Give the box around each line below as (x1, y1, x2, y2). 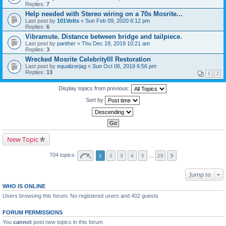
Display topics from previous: (59, 85, 131, 91)
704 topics (49, 152, 76, 158)
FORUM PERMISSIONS (3, 209, 63, 215)
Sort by (85, 96, 105, 103)
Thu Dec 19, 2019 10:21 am (82, 40, 150, 46)
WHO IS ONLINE (3, 183, 45, 189)
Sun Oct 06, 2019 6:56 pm (92, 63, 156, 69)
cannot (13, 219, 32, 225)
